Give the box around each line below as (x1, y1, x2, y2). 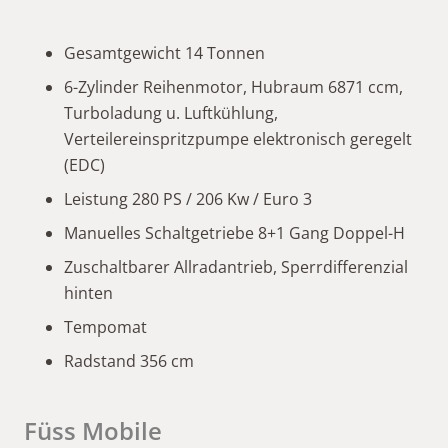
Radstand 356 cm (64, 350, 194, 373)
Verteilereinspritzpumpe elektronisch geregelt (64, 128, 412, 151)
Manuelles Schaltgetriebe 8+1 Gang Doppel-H (64, 222, 405, 245)
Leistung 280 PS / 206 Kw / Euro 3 (64, 188, 312, 211)
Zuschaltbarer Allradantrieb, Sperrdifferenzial (64, 256, 408, 279)
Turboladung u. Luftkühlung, (64, 102, 278, 125)
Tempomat (64, 316, 147, 339)
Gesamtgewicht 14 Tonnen (64, 42, 265, 65)
